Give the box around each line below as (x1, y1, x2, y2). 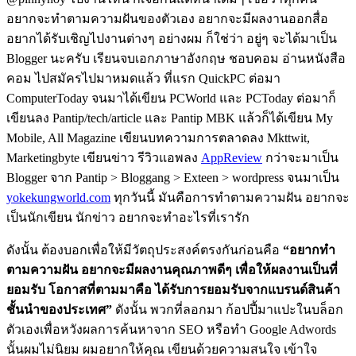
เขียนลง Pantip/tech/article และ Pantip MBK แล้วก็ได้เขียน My (6, 110, 333, 125)
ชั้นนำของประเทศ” (6, 302, 112, 316)
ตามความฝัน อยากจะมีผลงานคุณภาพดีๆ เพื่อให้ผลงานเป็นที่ (6, 262, 338, 277)
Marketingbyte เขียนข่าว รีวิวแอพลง (6, 150, 201, 164)
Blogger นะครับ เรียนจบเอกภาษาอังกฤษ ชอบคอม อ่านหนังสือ (6, 51, 346, 65)
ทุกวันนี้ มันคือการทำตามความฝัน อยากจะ (110, 190, 350, 204)
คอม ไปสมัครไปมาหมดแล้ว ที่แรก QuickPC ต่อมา (6, 71, 281, 85)
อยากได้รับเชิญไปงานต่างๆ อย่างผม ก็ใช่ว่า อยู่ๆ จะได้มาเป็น (6, 31, 337, 45)
